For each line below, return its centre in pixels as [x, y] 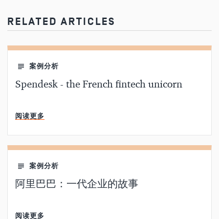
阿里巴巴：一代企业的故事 [77, 184]
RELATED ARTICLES [61, 22]
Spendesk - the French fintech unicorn [99, 85]
